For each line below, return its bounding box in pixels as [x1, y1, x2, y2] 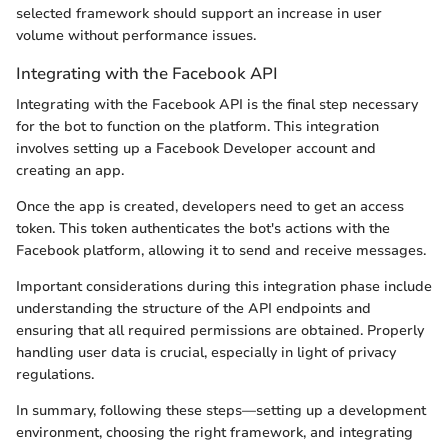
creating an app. [16, 161, 124, 181]
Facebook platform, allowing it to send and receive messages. [16, 241, 426, 261]
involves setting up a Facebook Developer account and [16, 139, 376, 159]
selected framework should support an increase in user [16, 4, 382, 24]
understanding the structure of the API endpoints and [16, 299, 371, 319]
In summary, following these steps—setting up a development [16, 401, 426, 421]
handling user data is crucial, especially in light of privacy [16, 343, 396, 363]
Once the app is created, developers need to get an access [16, 197, 404, 217]
